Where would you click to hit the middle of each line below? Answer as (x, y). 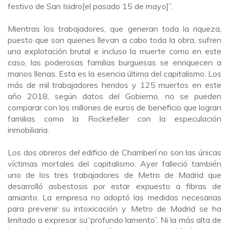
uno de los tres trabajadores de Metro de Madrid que (114, 175)
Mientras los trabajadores (56, 29)
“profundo (105, 220)
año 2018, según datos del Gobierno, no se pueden (114, 96)
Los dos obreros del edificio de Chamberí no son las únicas (114, 153)
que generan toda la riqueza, (164, 29)
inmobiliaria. (28, 130)
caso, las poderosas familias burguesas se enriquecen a (114, 63)
